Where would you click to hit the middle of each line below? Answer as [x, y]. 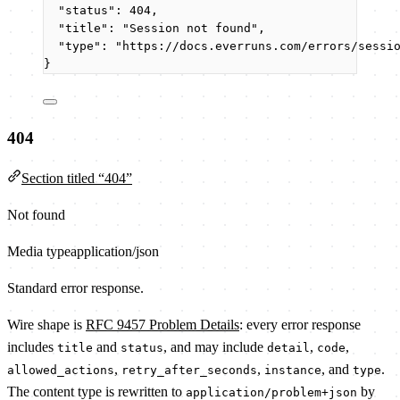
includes [32, 347]
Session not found [190, 28]
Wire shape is [46, 325]
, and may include [215, 347]
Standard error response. [75, 288]
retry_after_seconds [189, 371]
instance [293, 371]
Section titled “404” [77, 179]
